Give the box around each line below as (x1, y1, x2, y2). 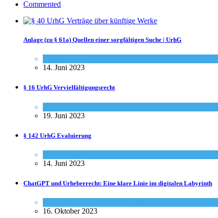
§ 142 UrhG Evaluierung (23, 131, 91, 139)
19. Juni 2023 (43, 111, 85, 120)
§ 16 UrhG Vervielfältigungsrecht (23, 84, 115, 91)
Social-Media (43, 198, 84, 207)
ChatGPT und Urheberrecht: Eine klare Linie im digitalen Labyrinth (23, 180, 212, 187)
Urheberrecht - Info (88, 198, 147, 207)
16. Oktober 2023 (43, 207, 97, 216)
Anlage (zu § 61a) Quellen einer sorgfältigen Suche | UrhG (23, 36, 182, 44)
